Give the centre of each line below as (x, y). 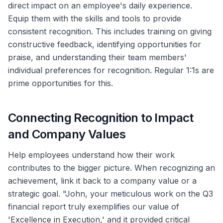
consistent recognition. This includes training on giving (110, 32)
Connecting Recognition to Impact (101, 118)
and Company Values (67, 134)
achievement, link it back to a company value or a (102, 181)
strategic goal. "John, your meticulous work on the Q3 (111, 194)
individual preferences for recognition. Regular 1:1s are (111, 70)
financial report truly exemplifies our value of (94, 207)
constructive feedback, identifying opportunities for (105, 45)
